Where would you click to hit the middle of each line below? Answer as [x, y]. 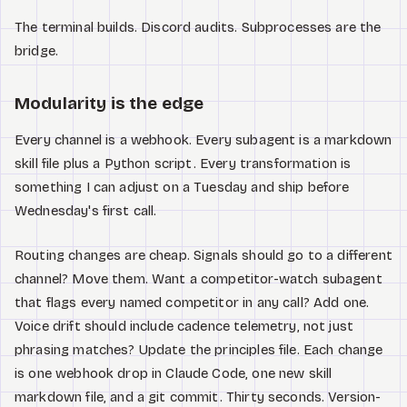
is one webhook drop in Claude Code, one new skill [174, 373]
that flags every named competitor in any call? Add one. [192, 302]
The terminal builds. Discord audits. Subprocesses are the [198, 28]
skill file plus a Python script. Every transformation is [183, 164]
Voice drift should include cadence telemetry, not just [184, 326]
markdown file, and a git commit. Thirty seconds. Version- [198, 397]
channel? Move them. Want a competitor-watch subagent [199, 278]
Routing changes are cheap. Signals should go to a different [203, 255]
